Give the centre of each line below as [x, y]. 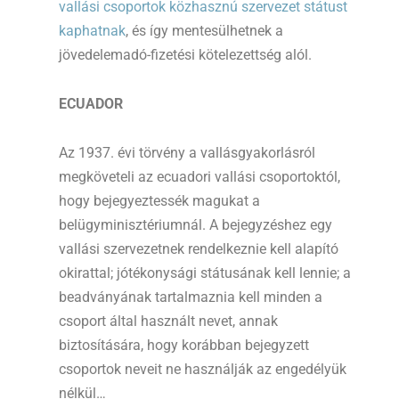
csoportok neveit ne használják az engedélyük [203, 370]
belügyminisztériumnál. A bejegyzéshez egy [195, 225]
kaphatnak [92, 31]
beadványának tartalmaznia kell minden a [191, 297]
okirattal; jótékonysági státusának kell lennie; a [205, 273]
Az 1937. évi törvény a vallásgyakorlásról [187, 153]
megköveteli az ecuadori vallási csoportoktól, [199, 177]
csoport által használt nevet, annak [168, 322]
